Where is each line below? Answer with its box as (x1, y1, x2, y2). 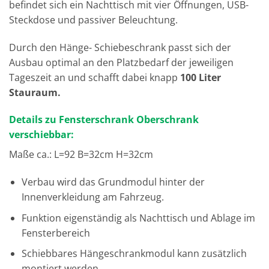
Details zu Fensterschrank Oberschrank (9, 113, 199, 127)
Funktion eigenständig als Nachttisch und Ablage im (21, 211, 255, 225)
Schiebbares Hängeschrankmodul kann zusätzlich (21, 247, 247, 261)
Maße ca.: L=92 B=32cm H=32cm (9, 148, 153, 162)
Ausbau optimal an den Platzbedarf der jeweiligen (9, 55, 234, 69)
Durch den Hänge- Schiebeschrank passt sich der (9, 40, 231, 54)
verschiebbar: (9, 128, 74, 142)
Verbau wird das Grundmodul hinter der (21, 175, 205, 189)
